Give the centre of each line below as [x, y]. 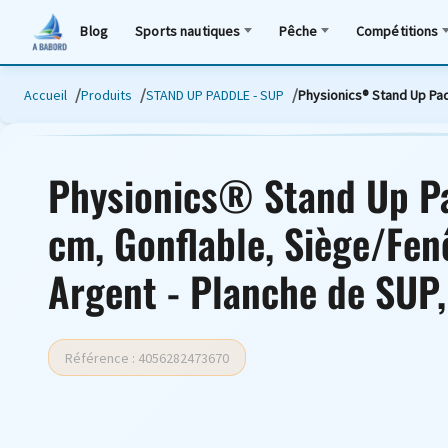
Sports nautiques [188, 30]
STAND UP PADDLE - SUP [215, 94]
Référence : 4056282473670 [147, 357]
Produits [106, 94]
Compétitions [397, 30]
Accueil [45, 94]
